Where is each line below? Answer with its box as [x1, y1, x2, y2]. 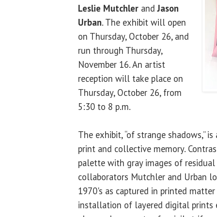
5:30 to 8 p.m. [78, 100, 131, 112]
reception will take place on [78, 72, 183, 84]
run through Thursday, [78, 44, 162, 56]
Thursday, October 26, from [78, 86, 182, 98]
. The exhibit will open [102, 16, 186, 28]
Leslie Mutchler [78, 2, 139, 14]
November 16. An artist [78, 58, 165, 70]
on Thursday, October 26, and [78, 30, 189, 42]
